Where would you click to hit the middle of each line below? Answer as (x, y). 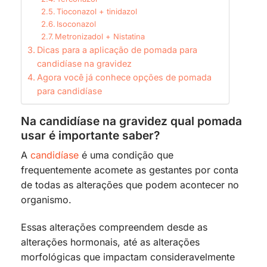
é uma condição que (126, 155)
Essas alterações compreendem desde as (114, 227)
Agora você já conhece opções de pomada (124, 77)
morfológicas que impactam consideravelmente (128, 257)
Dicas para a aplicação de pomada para (117, 49)
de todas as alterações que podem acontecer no (130, 185)
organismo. (46, 200)
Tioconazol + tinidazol (97, 11)
